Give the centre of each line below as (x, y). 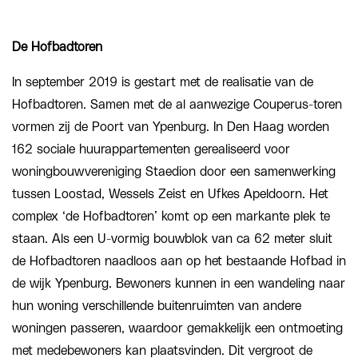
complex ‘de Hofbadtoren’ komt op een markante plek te (171, 216)
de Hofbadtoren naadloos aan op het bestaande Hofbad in (179, 261)
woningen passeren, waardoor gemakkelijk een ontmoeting (177, 328)
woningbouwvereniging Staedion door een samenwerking (174, 171)
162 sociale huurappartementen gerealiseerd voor (151, 149)
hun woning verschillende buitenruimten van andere (157, 306)
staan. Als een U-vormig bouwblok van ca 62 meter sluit (172, 239)
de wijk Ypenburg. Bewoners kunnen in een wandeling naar (179, 283)
